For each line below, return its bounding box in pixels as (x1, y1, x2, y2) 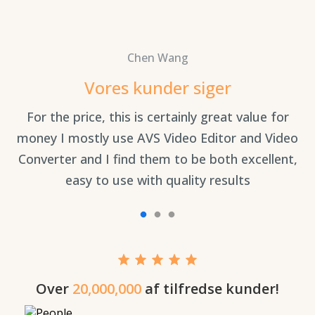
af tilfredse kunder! (145, 278, 279, 298)
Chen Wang (127, 49, 188, 65)
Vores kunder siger (84, 75, 231, 99)
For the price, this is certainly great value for (26, 108, 289, 125)
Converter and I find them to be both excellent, (18, 150, 297, 167)
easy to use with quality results (65, 171, 250, 188)
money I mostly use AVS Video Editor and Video (17, 129, 298, 146)
